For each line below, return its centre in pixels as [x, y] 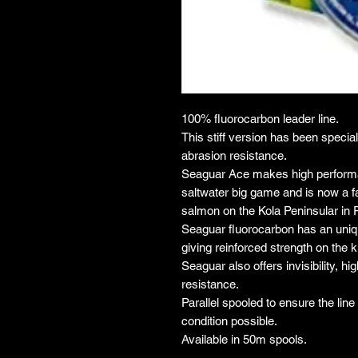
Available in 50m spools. [244, 340]
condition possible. [229, 321]
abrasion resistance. [234, 156]
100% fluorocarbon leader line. [260, 119]
